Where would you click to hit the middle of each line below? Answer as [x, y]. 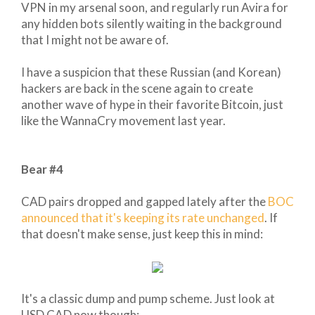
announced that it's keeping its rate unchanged [143, 217]
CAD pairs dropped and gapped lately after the [144, 201]
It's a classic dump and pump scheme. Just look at [148, 298]
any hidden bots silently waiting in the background [152, 23]
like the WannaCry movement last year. [123, 120]
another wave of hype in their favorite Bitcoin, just [152, 104]
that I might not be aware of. [95, 39]
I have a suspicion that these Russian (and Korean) [151, 72]
